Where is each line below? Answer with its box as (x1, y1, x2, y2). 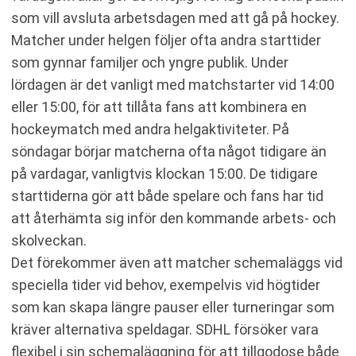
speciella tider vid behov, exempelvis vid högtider (11, 277, 320, 293)
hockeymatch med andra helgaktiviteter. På (11, 121, 289, 137)
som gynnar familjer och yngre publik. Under (11, 54, 288, 71)
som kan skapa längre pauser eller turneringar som (11, 299, 335, 315)
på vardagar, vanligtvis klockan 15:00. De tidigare (11, 165, 318, 182)
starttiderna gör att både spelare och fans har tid (11, 188, 323, 204)
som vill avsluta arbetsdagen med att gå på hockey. (11, 10, 339, 26)
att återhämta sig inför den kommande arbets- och (11, 210, 336, 226)
